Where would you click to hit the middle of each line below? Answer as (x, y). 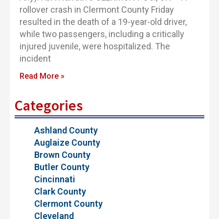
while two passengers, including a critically (102, 34)
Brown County (62, 154)
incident (35, 58)
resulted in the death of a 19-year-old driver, (103, 22)
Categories (49, 105)
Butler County (62, 167)
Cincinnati (55, 179)
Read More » (42, 76)
